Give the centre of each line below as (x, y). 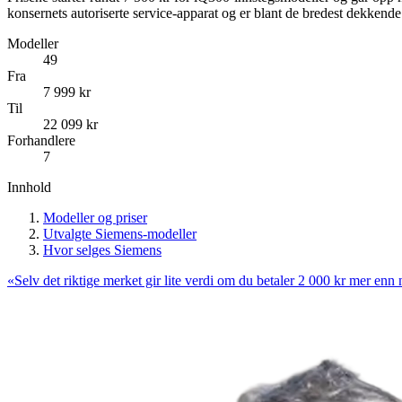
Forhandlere (41, 140)
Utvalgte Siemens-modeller (120, 233)
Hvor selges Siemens (102, 249)
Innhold (29, 187)
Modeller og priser (95, 217)
